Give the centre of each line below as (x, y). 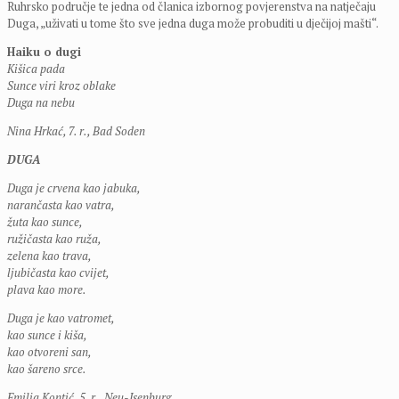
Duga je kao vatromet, (61, 318)
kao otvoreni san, (49, 352)
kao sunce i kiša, (47, 335)
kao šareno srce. (47, 369)
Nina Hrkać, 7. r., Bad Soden (76, 131)
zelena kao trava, (49, 256)
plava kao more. (47, 290)
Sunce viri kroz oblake (61, 86)
